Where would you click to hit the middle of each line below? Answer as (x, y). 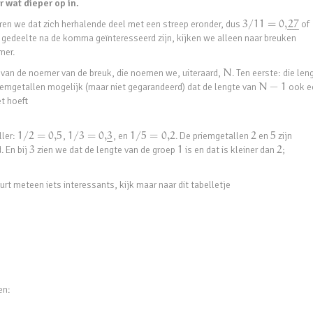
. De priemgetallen (213, 136)
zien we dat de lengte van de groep (106, 150)
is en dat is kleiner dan (230, 150)
